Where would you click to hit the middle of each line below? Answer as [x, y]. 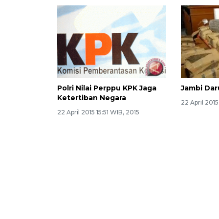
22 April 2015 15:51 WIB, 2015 [98, 112]
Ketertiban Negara [92, 98]
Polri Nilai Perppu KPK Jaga [107, 88]
